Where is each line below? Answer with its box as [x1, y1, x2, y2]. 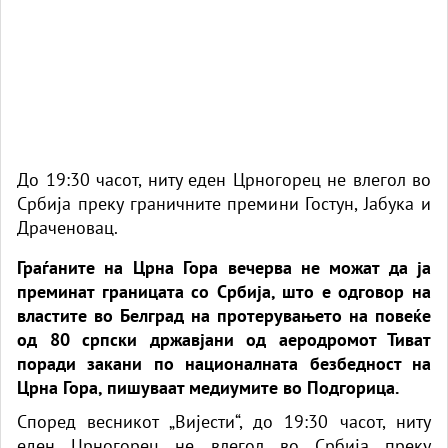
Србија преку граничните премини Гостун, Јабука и [17, 191, 431, 215]
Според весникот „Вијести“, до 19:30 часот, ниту [17, 409, 431, 433]
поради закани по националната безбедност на [17, 351, 431, 375]
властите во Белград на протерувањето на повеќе [17, 303, 431, 327]
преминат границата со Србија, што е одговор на [17, 279, 431, 303]
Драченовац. [17, 215, 118, 239]
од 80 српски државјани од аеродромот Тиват [17, 327, 431, 351]
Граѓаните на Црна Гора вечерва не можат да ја [17, 255, 431, 279]
